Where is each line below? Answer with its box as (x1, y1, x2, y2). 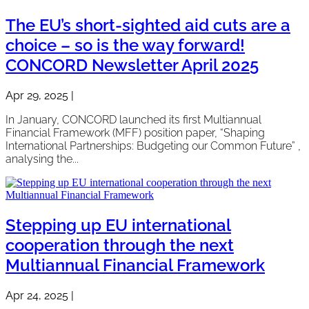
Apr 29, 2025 (6, 88, 68, 102)
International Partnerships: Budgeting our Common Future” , (6, 139, 301, 152)
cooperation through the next (6, 235, 234, 255)
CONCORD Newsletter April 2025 (6, 54, 259, 75)
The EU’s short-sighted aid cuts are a (6, 14, 290, 35)
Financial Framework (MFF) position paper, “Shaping (6, 126, 265, 139)
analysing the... (6, 152, 79, 166)
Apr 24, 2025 (6, 288, 68, 302)
